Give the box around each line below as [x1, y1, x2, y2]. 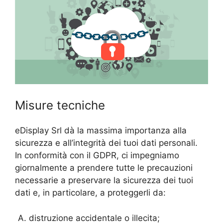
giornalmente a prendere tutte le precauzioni [15, 163, 193, 173]
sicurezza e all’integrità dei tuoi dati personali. [15, 138, 198, 148]
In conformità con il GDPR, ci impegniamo [15, 150, 179, 161]
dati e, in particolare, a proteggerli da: [15, 188, 166, 198]
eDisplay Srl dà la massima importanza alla [15, 125, 187, 136]
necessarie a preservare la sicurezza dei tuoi [15, 175, 193, 186]
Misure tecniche [15, 98, 105, 113]
